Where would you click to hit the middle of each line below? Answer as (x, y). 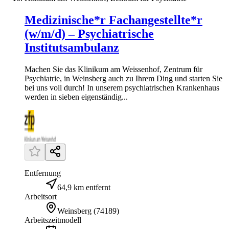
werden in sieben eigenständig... (76, 97)
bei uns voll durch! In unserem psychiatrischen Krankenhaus (122, 87)
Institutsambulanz (72, 47)
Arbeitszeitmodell (53, 220)
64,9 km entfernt (84, 187)
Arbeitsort (41, 196)
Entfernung (43, 173)
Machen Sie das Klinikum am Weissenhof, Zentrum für (113, 69)
